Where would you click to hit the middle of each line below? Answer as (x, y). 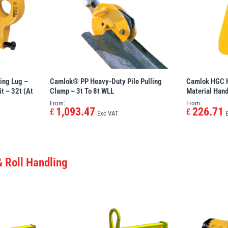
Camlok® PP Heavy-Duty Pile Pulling (106, 82)
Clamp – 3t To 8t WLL (82, 91)
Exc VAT (108, 113)
